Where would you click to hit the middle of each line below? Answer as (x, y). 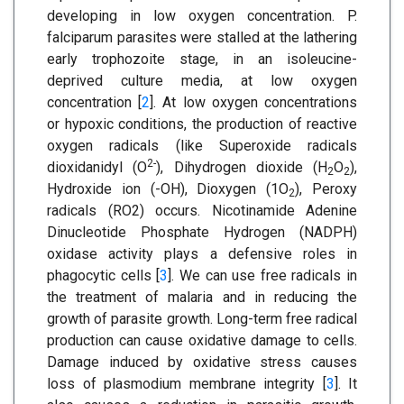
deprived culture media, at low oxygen (202, 81)
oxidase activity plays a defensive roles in (202, 254)
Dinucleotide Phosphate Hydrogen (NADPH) (202, 232)
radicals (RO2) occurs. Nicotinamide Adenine (202, 211)
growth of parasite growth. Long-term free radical (202, 319)
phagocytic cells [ (104, 275)
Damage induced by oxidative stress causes (202, 362)
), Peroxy (326, 189)
